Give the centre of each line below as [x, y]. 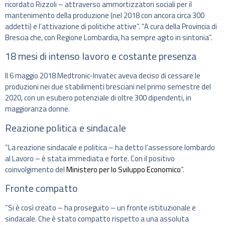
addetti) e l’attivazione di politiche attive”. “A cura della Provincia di [111, 26]
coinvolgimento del [36, 169]
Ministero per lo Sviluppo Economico [124, 169]
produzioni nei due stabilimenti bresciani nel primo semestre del [108, 87]
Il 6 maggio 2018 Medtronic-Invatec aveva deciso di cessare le [103, 76]
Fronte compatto [41, 188]
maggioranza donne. [37, 109]
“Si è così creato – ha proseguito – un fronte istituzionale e [100, 207]
